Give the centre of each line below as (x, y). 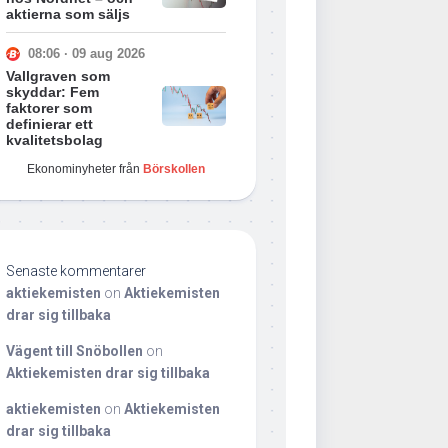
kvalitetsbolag (54, 139)
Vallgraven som (58, 75)
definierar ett (49, 123)
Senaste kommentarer (76, 270)
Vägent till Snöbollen (74, 350)
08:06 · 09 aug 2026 (86, 54)
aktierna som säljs (68, 13)
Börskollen (174, 168)
